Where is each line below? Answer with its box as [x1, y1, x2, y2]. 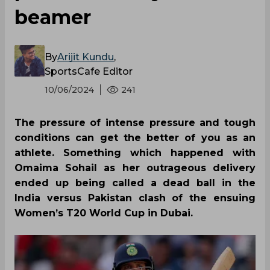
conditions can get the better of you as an [14, 131, 256, 143]
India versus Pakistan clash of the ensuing [14, 192, 256, 204]
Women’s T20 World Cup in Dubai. [14, 207, 193, 219]
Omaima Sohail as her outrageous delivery [14, 162, 256, 174]
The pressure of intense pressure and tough [14, 116, 256, 128]
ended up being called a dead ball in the [14, 177, 256, 189]
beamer [14, 5, 91, 29]
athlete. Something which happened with [14, 146, 256, 159]
